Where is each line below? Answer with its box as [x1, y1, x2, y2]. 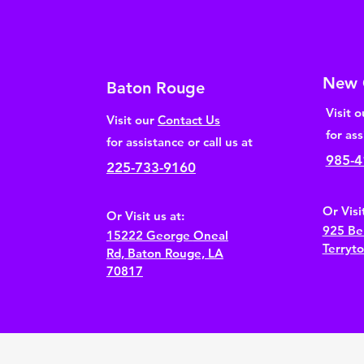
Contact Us [157, 111, 220, 128]
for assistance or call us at [106, 133, 253, 149]
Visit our [106, 111, 158, 128]
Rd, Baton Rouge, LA [106, 245, 223, 261]
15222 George [106, 227, 193, 243]
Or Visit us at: [106, 207, 184, 223]
